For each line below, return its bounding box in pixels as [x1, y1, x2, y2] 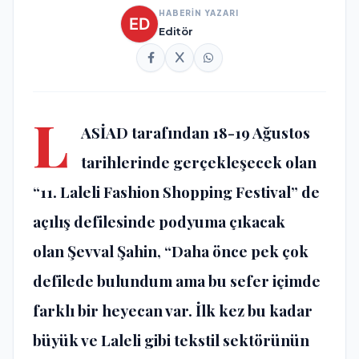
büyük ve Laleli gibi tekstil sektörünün [33, 329, 309, 350]
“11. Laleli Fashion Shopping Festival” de [33, 180, 320, 202]
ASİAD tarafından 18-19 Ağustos [81, 121, 310, 143]
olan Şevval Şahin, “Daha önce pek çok [33, 240, 309, 261]
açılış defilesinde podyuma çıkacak [33, 210, 285, 232]
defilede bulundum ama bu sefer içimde [33, 269, 321, 291]
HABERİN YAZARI [159, 8, 239, 18]
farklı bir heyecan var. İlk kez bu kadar [33, 299, 313, 321]
